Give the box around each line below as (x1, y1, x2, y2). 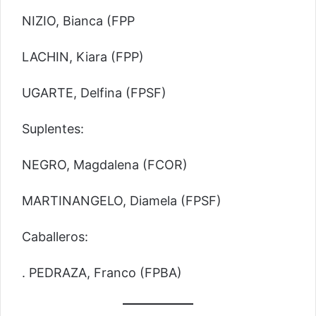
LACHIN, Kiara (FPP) (22, 49, 144, 64)
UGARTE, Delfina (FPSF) (22, 85, 166, 100)
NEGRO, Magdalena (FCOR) (22, 157, 188, 172)
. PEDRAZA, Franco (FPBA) (22, 265, 182, 280)
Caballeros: (22, 229, 88, 244)
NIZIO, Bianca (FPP (22, 13, 135, 28)
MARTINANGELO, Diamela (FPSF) (22, 193, 221, 208)
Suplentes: (22, 121, 84, 136)
